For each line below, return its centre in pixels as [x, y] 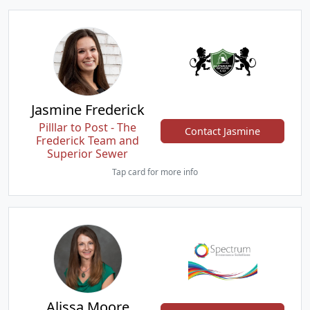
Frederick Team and [88, 140]
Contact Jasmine [222, 131]
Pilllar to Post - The [88, 127]
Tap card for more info [155, 172]
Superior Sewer [88, 154]
